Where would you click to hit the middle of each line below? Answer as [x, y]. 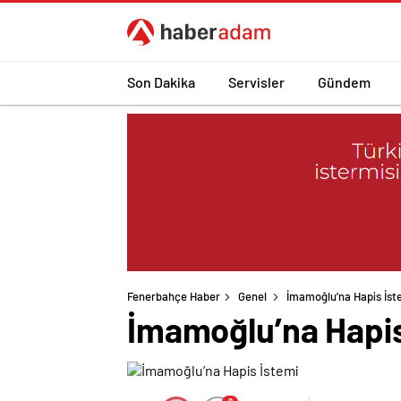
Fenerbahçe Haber [174, 297]
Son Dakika [161, 81]
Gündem [344, 81]
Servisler [256, 81]
